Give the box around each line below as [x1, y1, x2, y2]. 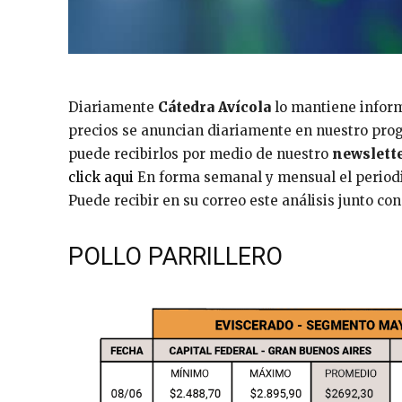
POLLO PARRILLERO [68, 242, 283, 272]
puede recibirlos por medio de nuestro [68, 145, 332, 163]
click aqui [68, 169, 134, 187]
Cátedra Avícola [158, 99, 271, 117]
